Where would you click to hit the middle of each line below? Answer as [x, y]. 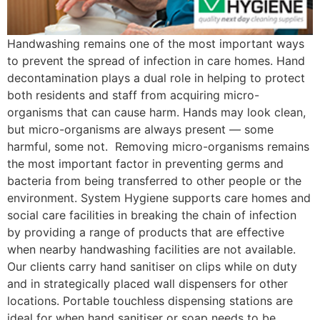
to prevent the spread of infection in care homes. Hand [156, 61]
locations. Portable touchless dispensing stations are [150, 301]
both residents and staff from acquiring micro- [133, 95]
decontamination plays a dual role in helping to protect [156, 78]
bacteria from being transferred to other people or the [154, 181]
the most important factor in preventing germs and [145, 164]
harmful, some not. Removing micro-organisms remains [158, 147]
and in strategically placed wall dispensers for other [147, 284]
